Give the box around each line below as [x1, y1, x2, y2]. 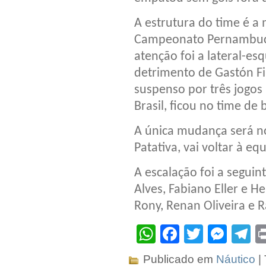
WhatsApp [156, 223, 243, 245]
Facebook [179, 223, 264, 245]
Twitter [203, 223, 259, 245]
